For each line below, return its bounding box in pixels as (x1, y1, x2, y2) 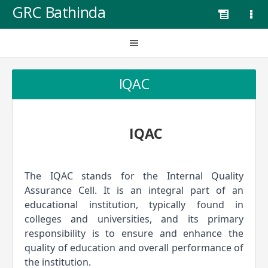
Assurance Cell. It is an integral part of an (25, 184, 243, 197)
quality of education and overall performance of (25, 241, 243, 254)
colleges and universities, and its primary (25, 212, 243, 226)
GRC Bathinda (12, 2, 106, 22)
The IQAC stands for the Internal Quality (25, 169, 243, 182)
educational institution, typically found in (25, 198, 243, 211)
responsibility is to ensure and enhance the (25, 227, 243, 240)
